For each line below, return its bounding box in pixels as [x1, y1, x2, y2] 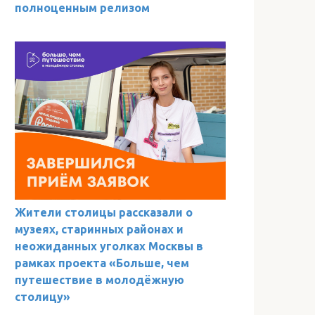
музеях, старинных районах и [15, 222, 184, 236]
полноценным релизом [15, 1, 150, 15]
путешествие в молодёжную [15, 273, 184, 286]
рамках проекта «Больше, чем [15, 256, 189, 269]
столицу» [15, 290, 70, 303]
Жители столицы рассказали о [15, 205, 193, 219]
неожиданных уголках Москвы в [15, 239, 203, 252]
